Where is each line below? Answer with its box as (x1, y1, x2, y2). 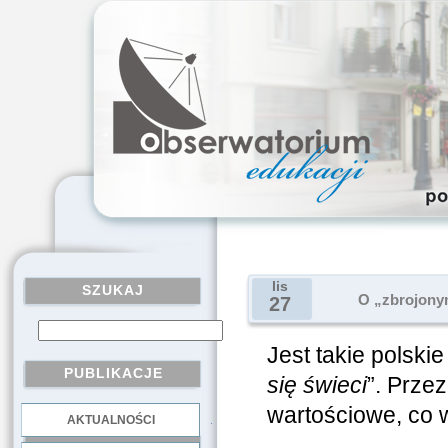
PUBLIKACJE (63, 365, 163, 381)
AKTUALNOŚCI (66, 413, 155, 427)
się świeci (266, 372, 367, 398)
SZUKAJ (82, 282, 144, 298)
